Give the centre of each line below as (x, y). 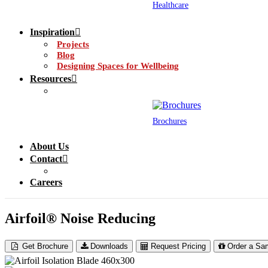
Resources (51, 79)
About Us (49, 146)
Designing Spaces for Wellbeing (118, 66)
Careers (46, 182)
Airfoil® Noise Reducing (80, 218)
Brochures (170, 121)
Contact (46, 159)
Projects (73, 44)
